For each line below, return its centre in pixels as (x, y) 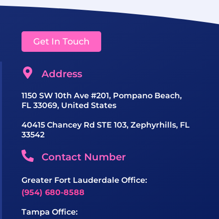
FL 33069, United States (69, 106)
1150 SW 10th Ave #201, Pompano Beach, (102, 96)
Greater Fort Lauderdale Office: (84, 180)
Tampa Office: (50, 212)
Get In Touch (61, 42)
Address (62, 74)
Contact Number (84, 157)
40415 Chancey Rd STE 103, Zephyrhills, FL (106, 125)
